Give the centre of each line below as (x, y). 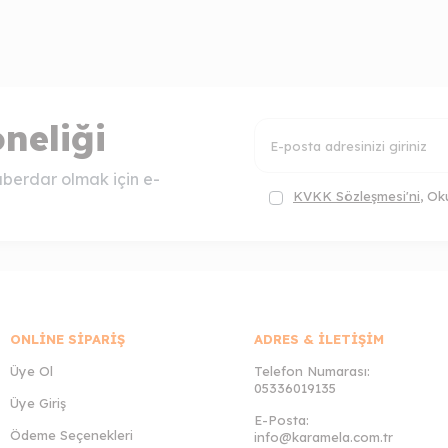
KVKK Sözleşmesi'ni (356, 196)
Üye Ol (32, 370)
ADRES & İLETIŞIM (319, 338)
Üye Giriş (38, 402)
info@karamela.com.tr (323, 436)
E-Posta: (281, 419)
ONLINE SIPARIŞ (68, 338)
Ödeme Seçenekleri (72, 434)
